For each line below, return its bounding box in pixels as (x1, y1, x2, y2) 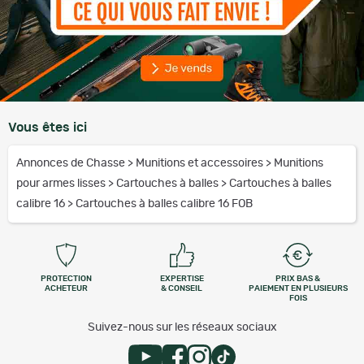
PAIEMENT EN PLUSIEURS (248, 284, 348, 292)
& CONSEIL (161, 284, 203, 292)
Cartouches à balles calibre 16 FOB (76, 198, 253, 210)
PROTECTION (40, 275, 92, 283)
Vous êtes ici (8, 121, 87, 134)
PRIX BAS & (275, 275, 321, 283)
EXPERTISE (159, 275, 204, 283)
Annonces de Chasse (16, 158, 128, 169)
